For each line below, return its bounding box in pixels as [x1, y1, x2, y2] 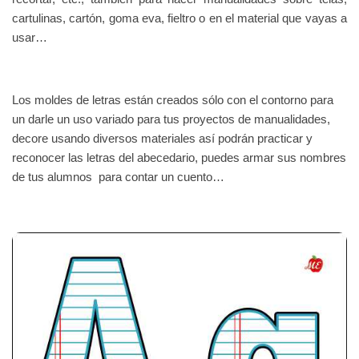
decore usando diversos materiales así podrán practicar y [12, 131, 313, 145]
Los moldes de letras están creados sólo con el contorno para [12, 92, 333, 107]
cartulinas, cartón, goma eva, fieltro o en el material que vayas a [12, 10, 347, 25]
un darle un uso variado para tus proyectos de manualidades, [12, 111, 330, 126]
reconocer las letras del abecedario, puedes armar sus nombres [12, 150, 346, 164]
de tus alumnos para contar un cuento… [12, 169, 224, 184]
